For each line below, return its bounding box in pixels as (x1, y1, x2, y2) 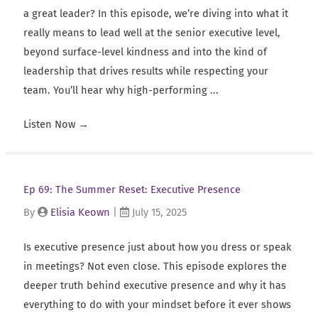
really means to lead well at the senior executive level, (23, 26, 280, 39)
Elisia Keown (47, 206, 113, 219)
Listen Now (23, 118, 78, 131)
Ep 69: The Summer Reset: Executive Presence (23, 183, 241, 197)
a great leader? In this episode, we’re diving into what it (23, 6, 288, 20)
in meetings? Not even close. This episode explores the (23, 260, 287, 273)
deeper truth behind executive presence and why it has (23, 279, 286, 292)
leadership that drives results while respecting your (23, 64, 268, 77)
